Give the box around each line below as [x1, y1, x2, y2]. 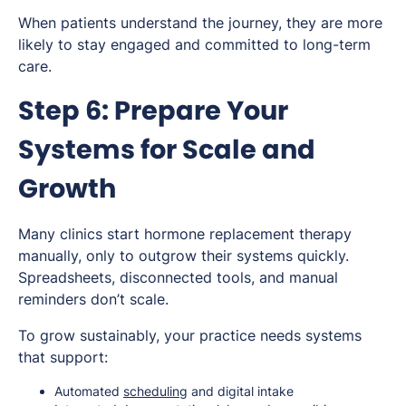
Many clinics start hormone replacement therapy [18, 224, 352, 243]
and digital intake [188, 382, 294, 399]
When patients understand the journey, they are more [18, 13, 382, 32]
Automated [54, 382, 123, 399]
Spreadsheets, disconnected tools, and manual [18, 267, 338, 286]
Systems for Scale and [18, 130, 315, 168]
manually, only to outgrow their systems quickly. [18, 246, 349, 265]
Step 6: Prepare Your [18, 92, 288, 129]
